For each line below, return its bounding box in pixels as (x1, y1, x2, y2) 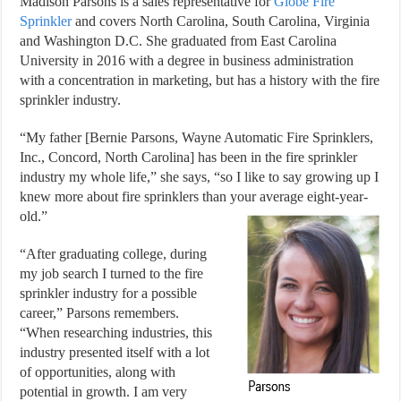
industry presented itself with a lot (20, 344, 210, 360)
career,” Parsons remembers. (20, 304, 180, 320)
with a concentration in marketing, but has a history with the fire (20, 72, 380, 88)
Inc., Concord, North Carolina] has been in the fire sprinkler (20, 149, 358, 165)
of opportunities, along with (20, 363, 176, 380)
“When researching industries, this (20, 324, 213, 340)
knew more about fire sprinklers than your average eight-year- (20, 188, 369, 204)
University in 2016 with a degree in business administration (20, 52, 354, 68)
